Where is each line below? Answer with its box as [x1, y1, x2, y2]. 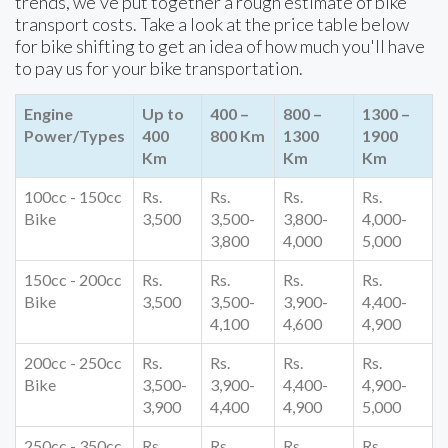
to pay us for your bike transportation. [15, 56, 303, 79]
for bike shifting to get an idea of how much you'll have [15, 34, 425, 57]
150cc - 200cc [24, 269, 122, 289]
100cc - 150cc [24, 186, 122, 206]
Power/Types [24, 125, 125, 145]
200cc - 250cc [24, 352, 122, 372]
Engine [24, 103, 73, 123]
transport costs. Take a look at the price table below [15, 12, 409, 35]
